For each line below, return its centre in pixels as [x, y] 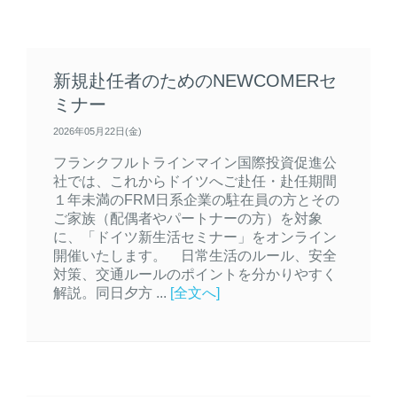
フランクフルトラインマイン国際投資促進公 [195, 163]
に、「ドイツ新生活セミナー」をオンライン [195, 237]
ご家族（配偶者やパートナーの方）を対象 [188, 218]
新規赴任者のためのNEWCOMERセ [195, 81]
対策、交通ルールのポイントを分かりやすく [195, 274]
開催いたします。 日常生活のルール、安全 [195, 256]
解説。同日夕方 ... [112, 293]
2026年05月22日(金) [97, 132]
